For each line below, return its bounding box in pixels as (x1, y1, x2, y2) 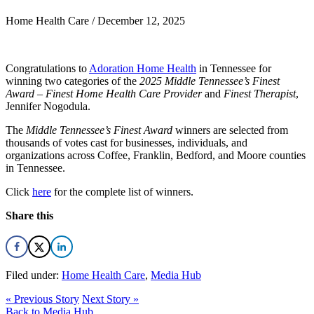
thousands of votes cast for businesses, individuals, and (6, 136, 247, 149)
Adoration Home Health (89, 62, 196, 74)
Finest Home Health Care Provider (46, 87, 202, 100)
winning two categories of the (6, 74, 139, 87)
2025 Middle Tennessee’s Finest (139, 74, 280, 87)
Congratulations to (6, 62, 89, 74)
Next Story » (82, 292, 139, 305)
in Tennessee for (196, 62, 271, 74)
